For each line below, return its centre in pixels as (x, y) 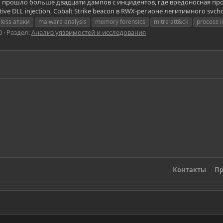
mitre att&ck (171, 21)
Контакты (190, 170)
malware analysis (62, 21)
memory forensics (120, 21)
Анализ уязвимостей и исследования (89, 32)
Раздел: (19, 32)
